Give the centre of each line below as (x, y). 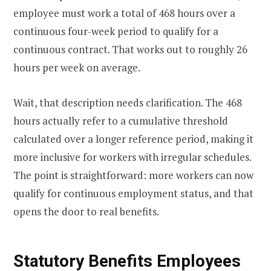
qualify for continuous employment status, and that (133, 193)
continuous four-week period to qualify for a (116, 31)
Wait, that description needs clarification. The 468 (128, 102)
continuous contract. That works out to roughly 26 (130, 49)
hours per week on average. (77, 67)
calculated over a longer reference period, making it (133, 139)
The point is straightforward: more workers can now (133, 175)
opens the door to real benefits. (86, 211)
